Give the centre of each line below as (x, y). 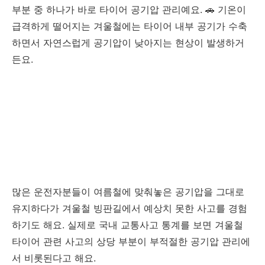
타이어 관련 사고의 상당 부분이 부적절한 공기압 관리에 (131, 242)
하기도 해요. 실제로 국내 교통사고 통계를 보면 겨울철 (127, 225)
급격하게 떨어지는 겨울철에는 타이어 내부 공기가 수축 (130, 26)
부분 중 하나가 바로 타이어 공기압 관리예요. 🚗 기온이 (129, 10)
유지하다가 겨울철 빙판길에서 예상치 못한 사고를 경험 (130, 209)
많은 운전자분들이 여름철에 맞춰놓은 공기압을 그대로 (128, 192)
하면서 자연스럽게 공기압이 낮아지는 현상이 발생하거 (128, 43)
